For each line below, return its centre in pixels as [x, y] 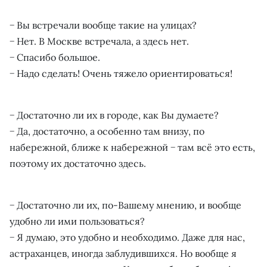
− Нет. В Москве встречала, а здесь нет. [99, 41]
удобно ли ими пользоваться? [77, 221]
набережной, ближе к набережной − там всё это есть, [132, 147]
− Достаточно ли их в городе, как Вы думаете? [114, 115]
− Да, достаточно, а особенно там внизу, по [107, 131]
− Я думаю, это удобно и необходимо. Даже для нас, [127, 237]
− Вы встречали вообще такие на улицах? [103, 25]
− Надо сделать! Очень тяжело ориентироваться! [121, 73]
